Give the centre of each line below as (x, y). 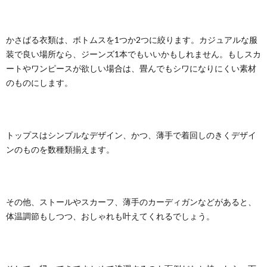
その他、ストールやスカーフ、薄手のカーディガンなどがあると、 (131, 202)
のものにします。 (39, 83)
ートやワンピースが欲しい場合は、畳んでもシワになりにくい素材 (131, 68)
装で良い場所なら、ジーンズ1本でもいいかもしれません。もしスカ (133, 54)
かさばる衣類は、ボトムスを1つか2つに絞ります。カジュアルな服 (132, 40)
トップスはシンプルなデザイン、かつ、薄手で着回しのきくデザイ (131, 135)
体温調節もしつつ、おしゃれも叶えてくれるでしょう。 (110, 216)
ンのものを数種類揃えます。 (60, 149)
